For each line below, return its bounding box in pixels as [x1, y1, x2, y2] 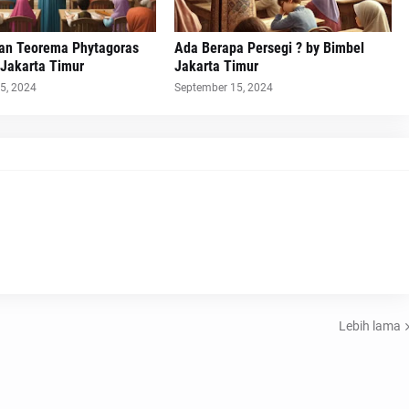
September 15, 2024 [173, 81, 273, 95]
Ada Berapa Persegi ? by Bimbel [173, 39, 364, 58]
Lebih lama [339, 318, 401, 333]
